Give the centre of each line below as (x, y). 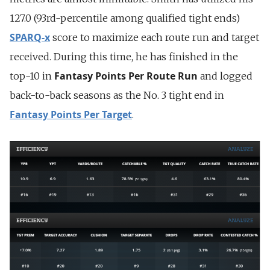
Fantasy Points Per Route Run (126, 76)
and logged (225, 76)
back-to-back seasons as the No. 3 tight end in (117, 96)
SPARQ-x (30, 38)
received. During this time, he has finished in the (124, 57)
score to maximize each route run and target (155, 38)
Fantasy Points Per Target (71, 115)
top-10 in (32, 76)
